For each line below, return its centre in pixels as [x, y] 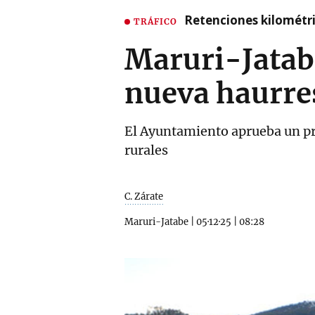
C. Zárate [144, 197]
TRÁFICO [155, 21]
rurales [146, 150]
